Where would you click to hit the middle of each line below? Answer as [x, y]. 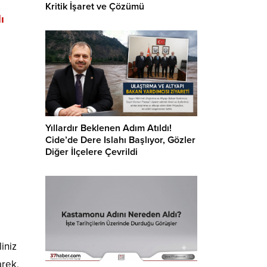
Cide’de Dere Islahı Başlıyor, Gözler [120, 140]
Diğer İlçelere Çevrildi [91, 152]
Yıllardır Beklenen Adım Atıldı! [108, 128]
